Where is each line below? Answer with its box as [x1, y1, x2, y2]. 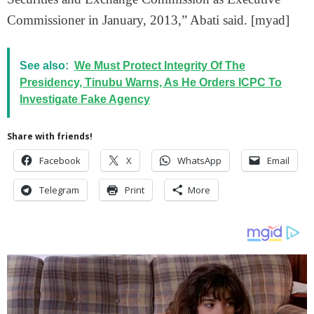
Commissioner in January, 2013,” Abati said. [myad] [7, 13, 289, 27]
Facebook [39, 154, 81, 167]
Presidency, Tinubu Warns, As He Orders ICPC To [20, 76, 282, 88]
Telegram [39, 184, 79, 196]
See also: [20, 60, 69, 71]
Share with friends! [7, 130, 93, 142]
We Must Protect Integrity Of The [74, 60, 245, 71]
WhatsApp [177, 154, 221, 167]
